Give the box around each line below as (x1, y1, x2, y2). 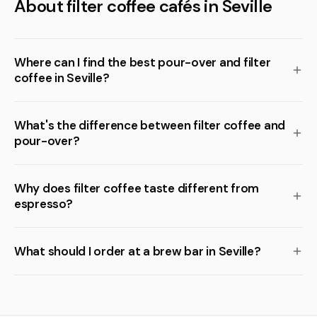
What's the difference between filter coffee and (14, 117, 286, 133)
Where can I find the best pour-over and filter (14, 54, 271, 70)
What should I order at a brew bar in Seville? (14, 243, 261, 259)
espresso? (14, 196, 73, 212)
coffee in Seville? (14, 70, 110, 86)
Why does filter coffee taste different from (14, 180, 260, 196)
